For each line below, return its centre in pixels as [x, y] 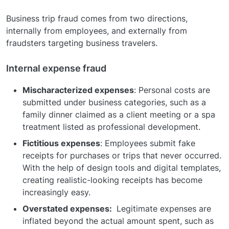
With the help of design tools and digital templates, [122, 167]
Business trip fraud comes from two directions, [98, 18]
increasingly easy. [56, 192]
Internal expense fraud [56, 68]
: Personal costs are [172, 90]
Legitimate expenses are [163, 208]
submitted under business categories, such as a [114, 102]
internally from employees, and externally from [97, 30]
